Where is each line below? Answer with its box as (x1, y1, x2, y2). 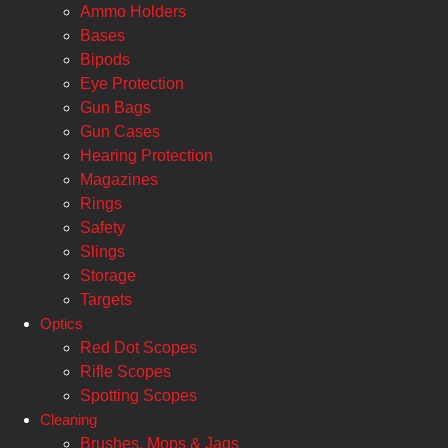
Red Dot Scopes (80, 339, 197, 356)
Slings (80, 243, 125, 260)
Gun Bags (80, 99, 151, 116)
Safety (80, 219, 125, 236)
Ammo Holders (80, 3, 186, 20)
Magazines (80, 171, 158, 188)
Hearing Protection (80, 147, 213, 164)
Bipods (80, 51, 130, 68)
